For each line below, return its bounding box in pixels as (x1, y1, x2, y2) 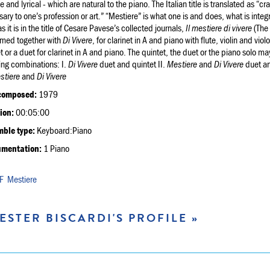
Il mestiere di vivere (186, 21, 252, 34)
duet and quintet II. (98, 57, 167, 70)
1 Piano (42, 142, 69, 154)
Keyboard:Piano (35, 124, 92, 136)
